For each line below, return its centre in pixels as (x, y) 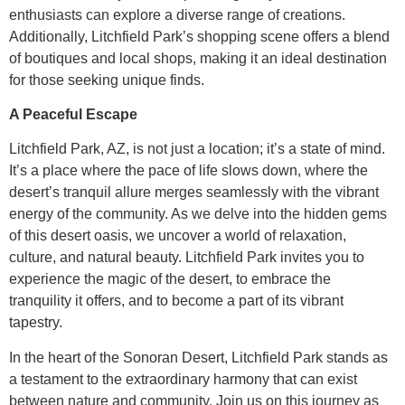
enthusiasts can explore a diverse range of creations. (177, 14)
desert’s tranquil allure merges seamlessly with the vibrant (194, 193)
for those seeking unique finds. (107, 80)
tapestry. (36, 323)
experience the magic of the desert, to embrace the (170, 279)
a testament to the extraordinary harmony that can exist (183, 379)
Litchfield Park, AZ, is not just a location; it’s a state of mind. (197, 149)
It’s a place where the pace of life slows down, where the (188, 171)
